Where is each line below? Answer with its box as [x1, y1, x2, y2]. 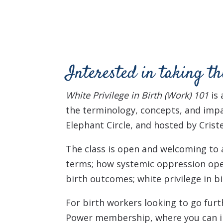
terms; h [66, 157, 102, 170]
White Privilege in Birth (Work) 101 [66, 89, 211, 101]
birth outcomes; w [66, 172, 144, 185]
